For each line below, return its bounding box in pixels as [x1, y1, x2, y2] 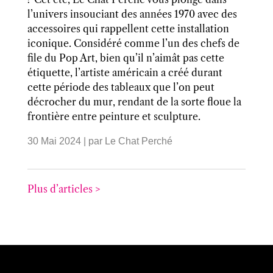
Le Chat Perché [104, 136, 172, 147]
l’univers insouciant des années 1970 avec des [27, 8, 237, 21]
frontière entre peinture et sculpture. [27, 110, 200, 123]
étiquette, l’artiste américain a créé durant [27, 66, 222, 79]
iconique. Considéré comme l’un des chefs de [27, 37, 239, 50]
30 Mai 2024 [27, 136, 81, 147]
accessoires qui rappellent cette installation [27, 23, 229, 35]
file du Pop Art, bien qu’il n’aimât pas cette [27, 52, 224, 65]
